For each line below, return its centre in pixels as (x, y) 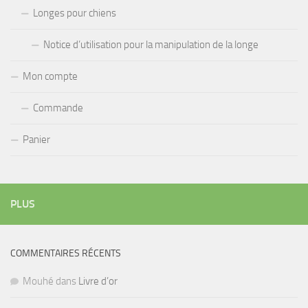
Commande (58, 108)
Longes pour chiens (75, 13)
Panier (36, 140)
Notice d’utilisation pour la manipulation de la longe (151, 45)
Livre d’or (98, 282)
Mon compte (50, 77)
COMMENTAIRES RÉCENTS (66, 254)
